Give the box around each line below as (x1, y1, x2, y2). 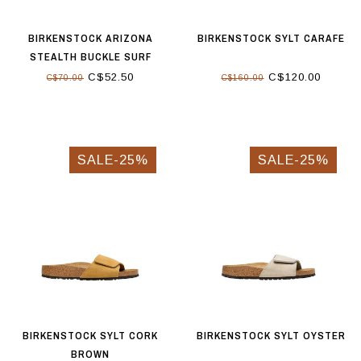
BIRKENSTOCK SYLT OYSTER (196, 329, 346, 343)
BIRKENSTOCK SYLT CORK (23, 329, 158, 343)
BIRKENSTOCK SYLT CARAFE (197, 31, 345, 45)
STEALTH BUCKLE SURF (29, 49, 151, 64)
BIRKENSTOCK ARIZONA (27, 31, 153, 45)
